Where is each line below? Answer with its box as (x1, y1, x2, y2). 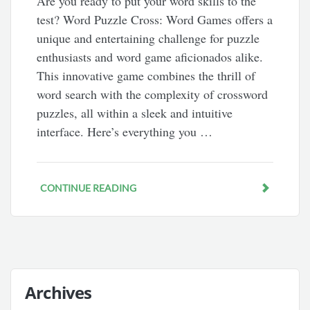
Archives (25, 281, 92, 304)
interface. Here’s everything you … (37, 123, 213, 140)
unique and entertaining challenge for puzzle (37, 30, 260, 47)
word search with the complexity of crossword (37, 86, 268, 103)
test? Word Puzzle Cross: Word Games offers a (37, 11, 273, 28)
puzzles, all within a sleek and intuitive (37, 104, 233, 122)
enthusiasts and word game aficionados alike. (37, 48, 264, 66)
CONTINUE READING (40, 182, 137, 194)
